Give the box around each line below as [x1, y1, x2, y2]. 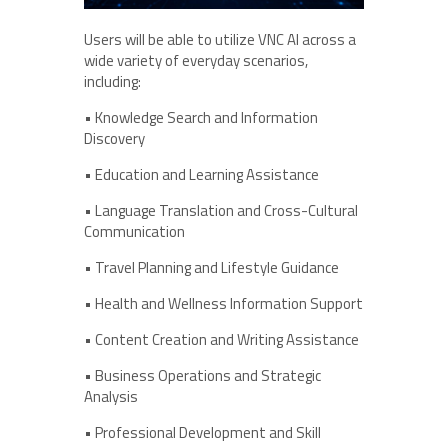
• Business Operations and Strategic [84, 363, 321, 387]
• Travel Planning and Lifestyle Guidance [84, 255, 339, 279]
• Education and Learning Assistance [84, 162, 319, 186]
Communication [84, 219, 185, 243]
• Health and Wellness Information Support [84, 291, 363, 315]
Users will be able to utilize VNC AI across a [84, 27, 356, 51]
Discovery [84, 126, 145, 150]
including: [84, 69, 141, 93]
